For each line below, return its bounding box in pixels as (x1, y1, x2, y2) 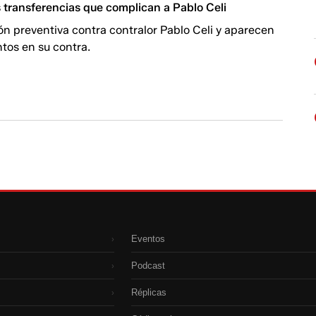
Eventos (131, 233, 165, 244)
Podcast (131, 260, 165, 271)
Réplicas (131, 287, 166, 298)
